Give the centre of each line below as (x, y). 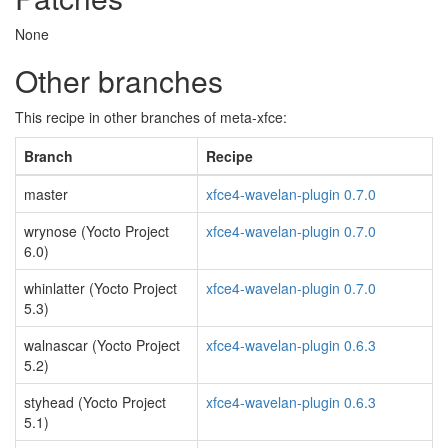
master (46, 194)
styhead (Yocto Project (95, 402)
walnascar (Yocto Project (102, 345)
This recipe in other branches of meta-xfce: (151, 117)
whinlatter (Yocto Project (100, 288)
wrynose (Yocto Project (96, 231)
